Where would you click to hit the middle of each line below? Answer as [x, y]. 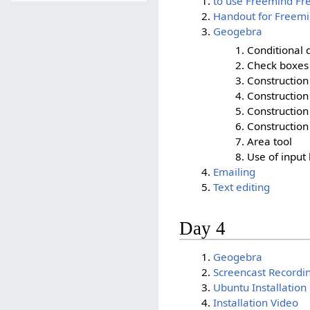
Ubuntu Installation [260, 288]
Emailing [234, 171]
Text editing [241, 186]
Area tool [269, 141]
